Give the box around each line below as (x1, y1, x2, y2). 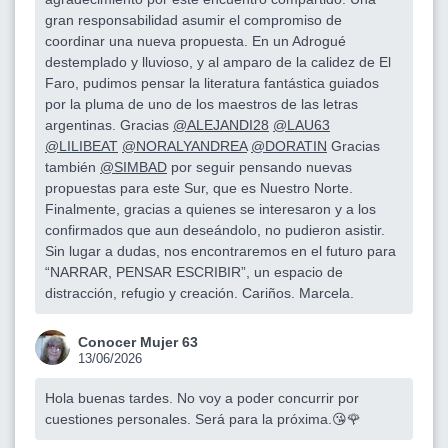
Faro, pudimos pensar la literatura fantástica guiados (45, 74, 379, 91)
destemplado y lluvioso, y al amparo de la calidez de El (45, 53, 391, 70)
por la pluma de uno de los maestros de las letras (45, 95, 358, 112)
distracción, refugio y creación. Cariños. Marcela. (45, 284, 354, 301)
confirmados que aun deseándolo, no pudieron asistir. (45, 221, 385, 238)
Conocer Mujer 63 (78, 333, 198, 350)
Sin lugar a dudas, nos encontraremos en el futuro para (45, 242, 396, 259)
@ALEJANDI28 (173, 116, 269, 133)
